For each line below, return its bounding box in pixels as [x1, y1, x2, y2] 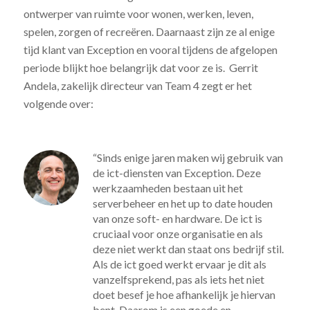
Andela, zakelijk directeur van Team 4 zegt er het [23, 79, 252, 93]
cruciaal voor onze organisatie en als [92, 226, 263, 240]
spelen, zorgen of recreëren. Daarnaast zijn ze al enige [23, 25, 275, 39]
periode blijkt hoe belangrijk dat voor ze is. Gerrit [23, 61, 258, 75]
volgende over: [23, 97, 93, 111]
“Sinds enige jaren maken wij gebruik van [92, 150, 283, 164]
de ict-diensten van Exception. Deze [92, 165, 261, 179]
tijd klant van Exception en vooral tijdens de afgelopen [23, 43, 277, 57]
